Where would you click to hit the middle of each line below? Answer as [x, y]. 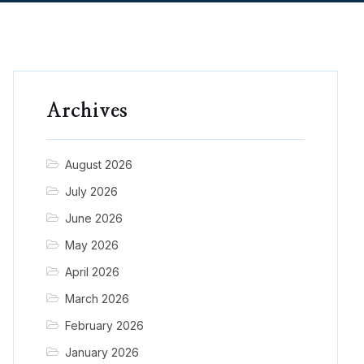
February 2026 [104, 326]
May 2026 [91, 245]
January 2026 [102, 353]
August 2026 [98, 165]
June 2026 [93, 219]
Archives [87, 112]
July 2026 [91, 192]
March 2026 [97, 299]
